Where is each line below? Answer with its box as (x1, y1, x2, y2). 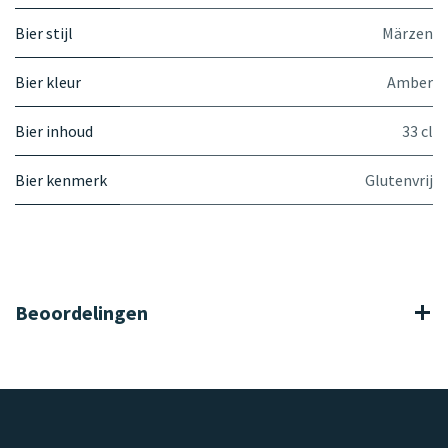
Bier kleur (15, 71, 81, 92)
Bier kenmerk (15, 169, 107, 190)
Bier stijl (15, 22, 73, 43)
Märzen (382, 22, 433, 43)
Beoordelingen (15, 299, 148, 325)
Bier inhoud (15, 120, 93, 141)
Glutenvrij (365, 169, 433, 190)
